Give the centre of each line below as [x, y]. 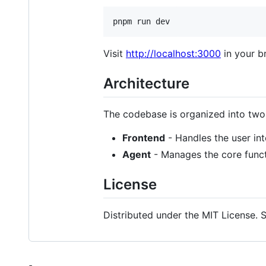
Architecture [146, 83]
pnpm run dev [141, 21]
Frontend [144, 137]
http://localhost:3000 [173, 53]
